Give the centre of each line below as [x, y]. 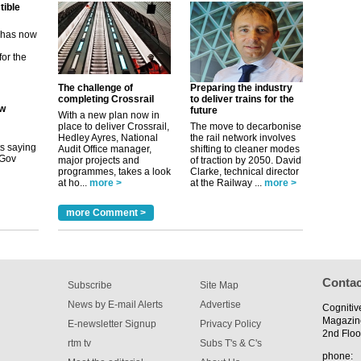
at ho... [73, 183]
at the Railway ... [226, 183]
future [204, 110]
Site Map [219, 285]
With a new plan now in [109, 115]
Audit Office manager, [105, 149]
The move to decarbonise [246, 126]
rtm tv [79, 343]
